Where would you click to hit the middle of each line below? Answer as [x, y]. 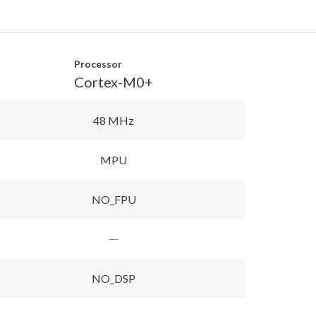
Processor [98, 63]
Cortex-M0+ [114, 81]
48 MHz [114, 120]
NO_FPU [114, 199]
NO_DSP [114, 278]
